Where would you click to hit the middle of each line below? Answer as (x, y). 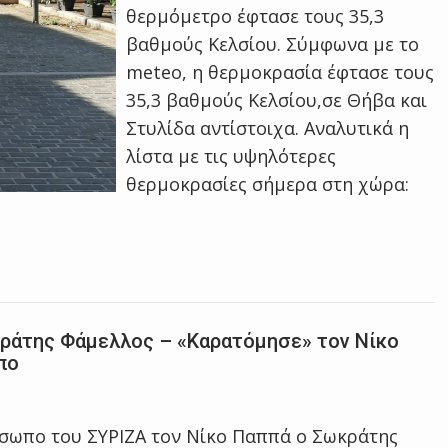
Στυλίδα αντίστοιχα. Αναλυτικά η (268, 128)
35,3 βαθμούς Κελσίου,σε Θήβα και (277, 100)
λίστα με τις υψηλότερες (231, 156)
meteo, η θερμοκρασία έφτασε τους (280, 72)
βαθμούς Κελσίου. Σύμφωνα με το (273, 44)
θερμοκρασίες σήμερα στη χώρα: (268, 184)
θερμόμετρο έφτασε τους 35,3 (255, 16)
